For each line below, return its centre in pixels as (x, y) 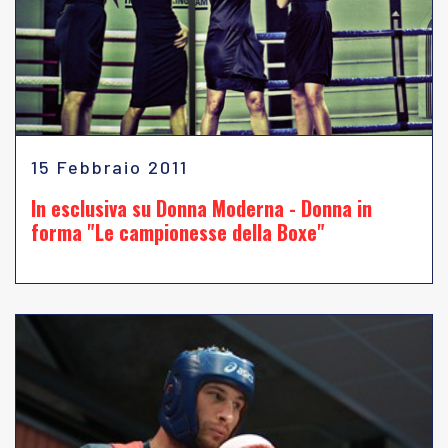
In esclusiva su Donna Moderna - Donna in (201, 208)
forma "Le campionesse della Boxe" (178, 232)
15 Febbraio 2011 (109, 167)
